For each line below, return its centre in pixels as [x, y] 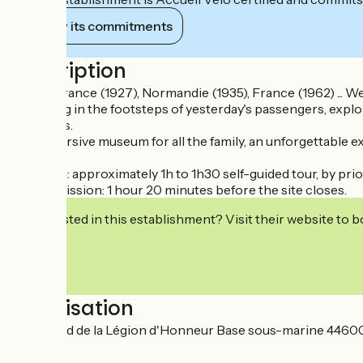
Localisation [73, 309]
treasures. [43, 125]
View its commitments [105, 26]
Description [70, 71]
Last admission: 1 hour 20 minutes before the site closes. [180, 190]
